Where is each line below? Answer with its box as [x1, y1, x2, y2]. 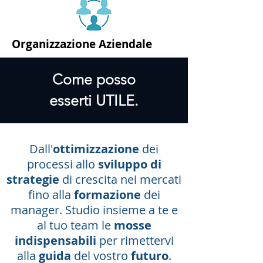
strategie [6, 171, 59, 187]
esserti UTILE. [49, 92, 139, 109]
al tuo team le [36, 217, 114, 233]
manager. [10, 202, 65, 218]
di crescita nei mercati [59, 171, 181, 187]
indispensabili [14, 232, 96, 248]
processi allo [26, 156, 98, 172]
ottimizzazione [53, 141, 139, 157]
